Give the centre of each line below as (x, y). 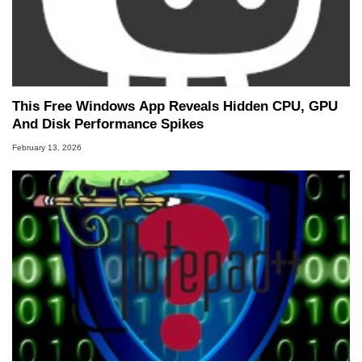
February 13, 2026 (47, 148)
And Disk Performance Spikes (108, 124)
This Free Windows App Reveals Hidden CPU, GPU (175, 107)
